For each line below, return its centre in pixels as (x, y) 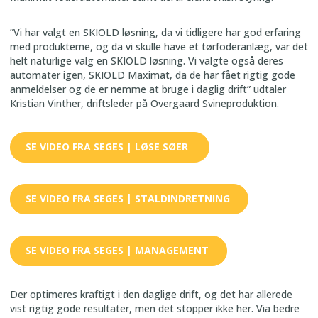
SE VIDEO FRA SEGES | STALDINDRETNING (128, 199)
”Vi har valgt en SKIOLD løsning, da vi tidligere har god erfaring (155, 32)
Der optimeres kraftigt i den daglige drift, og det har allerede (151, 294)
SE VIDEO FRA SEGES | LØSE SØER (108, 147)
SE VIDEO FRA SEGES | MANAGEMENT (117, 251)
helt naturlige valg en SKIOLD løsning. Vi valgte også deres (147, 60)
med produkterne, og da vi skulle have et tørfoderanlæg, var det (159, 46)
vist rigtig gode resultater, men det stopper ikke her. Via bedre (155, 308)
